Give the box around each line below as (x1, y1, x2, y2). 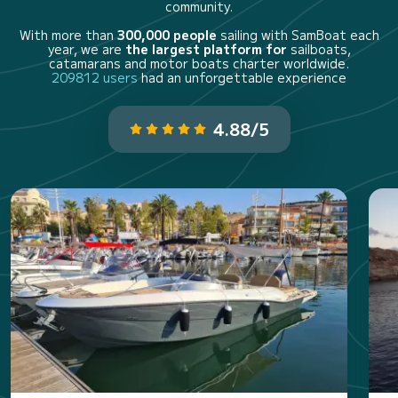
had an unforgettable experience (141, 68, 346, 86)
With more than (19, 25, 117, 44)
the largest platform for (124, 39, 291, 58)
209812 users (52, 68, 141, 86)
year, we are (47, 39, 125, 58)
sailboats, (290, 39, 351, 58)
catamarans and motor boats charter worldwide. (49, 53, 349, 72)
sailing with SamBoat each (219, 25, 379, 44)
